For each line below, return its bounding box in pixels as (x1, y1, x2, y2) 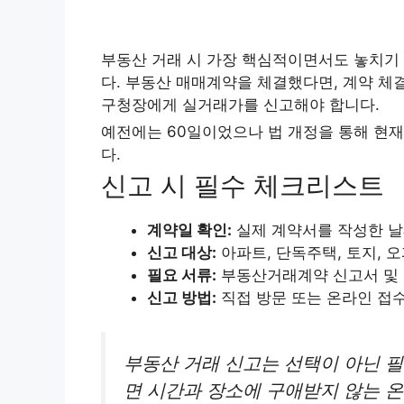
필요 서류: (147, 265, 216, 284)
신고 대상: (147, 243, 216, 262)
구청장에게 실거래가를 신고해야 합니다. (101, 95, 380, 114)
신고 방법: (147, 288, 216, 307)
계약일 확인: (147, 220, 232, 239)
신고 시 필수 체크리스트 (101, 169, 384, 201)
